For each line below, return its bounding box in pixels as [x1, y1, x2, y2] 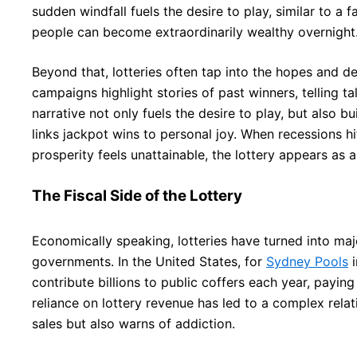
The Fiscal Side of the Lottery [32, 186, 242, 205]
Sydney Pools [266, 253, 348, 269]
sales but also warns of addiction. [32, 315, 235, 331]
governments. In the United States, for [32, 253, 266, 269]
